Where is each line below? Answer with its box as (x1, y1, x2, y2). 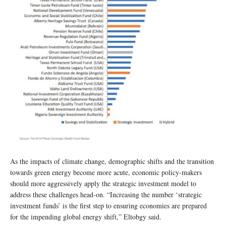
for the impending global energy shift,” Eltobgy (10, 212, 146, 222)
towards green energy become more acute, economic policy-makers (10, 167, 202, 178)
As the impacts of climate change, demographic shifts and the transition (10, 156, 214, 166)
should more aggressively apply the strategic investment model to (10, 179, 196, 189)
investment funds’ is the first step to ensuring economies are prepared (10, 201, 207, 211)
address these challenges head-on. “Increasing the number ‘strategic (10, 190, 202, 200)
